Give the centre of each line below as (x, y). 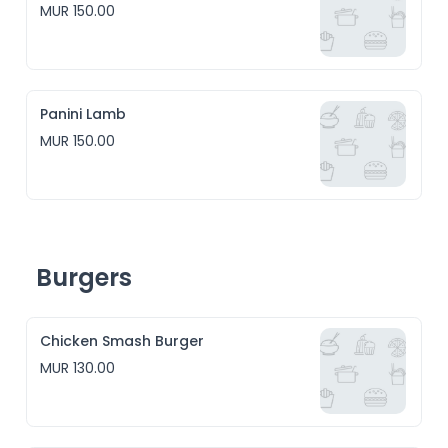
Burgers (84, 277)
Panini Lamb (83, 114)
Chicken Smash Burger (122, 341)
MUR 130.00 (78, 368)
